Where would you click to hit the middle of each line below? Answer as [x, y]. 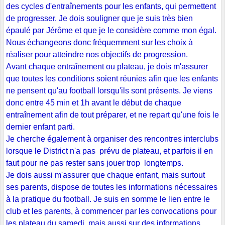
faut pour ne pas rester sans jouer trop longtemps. [95, 163]
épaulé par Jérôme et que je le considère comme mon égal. [111, 31]
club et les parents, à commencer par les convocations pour [111, 211]
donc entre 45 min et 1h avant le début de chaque [94, 103]
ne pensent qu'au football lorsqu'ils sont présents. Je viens [109, 91]
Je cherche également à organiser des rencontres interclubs [112, 139]
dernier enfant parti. [40, 127]
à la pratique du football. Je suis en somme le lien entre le [108, 199]
